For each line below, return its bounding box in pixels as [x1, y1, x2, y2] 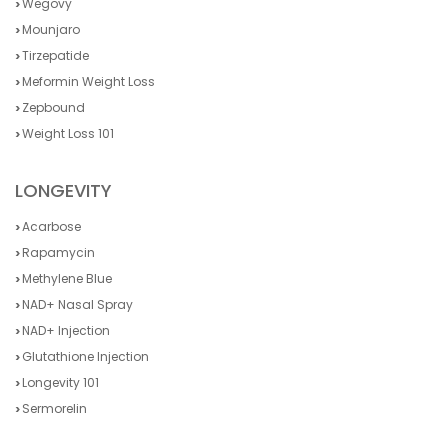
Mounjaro [22, 21, 80, 39]
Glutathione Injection [22, 348, 149, 366]
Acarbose [22, 218, 81, 236]
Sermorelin [22, 400, 87, 418]
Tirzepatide [22, 47, 89, 65]
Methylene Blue [22, 270, 112, 288]
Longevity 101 [22, 374, 99, 392]
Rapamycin [22, 244, 95, 262]
